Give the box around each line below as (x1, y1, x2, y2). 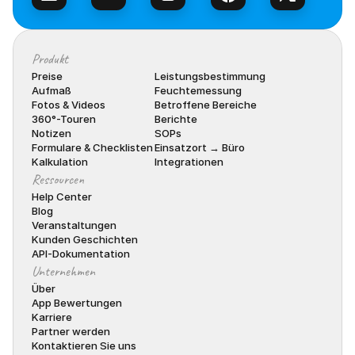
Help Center (32, 190, 92, 203)
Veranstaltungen (32, 219, 116, 231)
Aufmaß (32, 84, 71, 97)
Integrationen (155, 155, 223, 168)
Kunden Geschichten (32, 233, 138, 246)
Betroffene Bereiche (155, 98, 257, 111)
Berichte (155, 113, 197, 125)
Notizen (32, 127, 71, 139)
